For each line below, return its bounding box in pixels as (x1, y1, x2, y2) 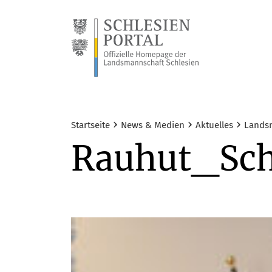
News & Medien (121, 120, 185, 131)
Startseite (71, 120, 110, 131)
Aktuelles (195, 120, 233, 131)
